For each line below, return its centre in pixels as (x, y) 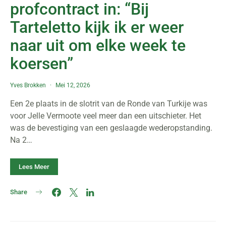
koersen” (42, 64)
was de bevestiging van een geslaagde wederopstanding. (111, 128)
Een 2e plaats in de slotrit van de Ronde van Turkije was (109, 104)
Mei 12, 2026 (73, 85)
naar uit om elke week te (98, 45)
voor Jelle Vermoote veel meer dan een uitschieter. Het (106, 116)
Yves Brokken (28, 85)
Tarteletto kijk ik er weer (97, 27)
